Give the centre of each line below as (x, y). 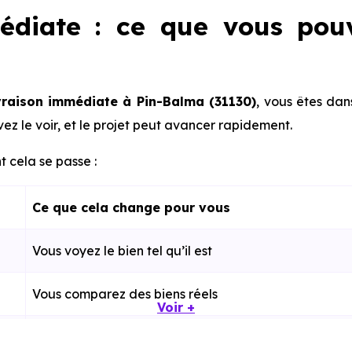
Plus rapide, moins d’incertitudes (130, 337)
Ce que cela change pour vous (131, 207)
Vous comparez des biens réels (125, 294)
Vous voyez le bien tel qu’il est (122, 251)
